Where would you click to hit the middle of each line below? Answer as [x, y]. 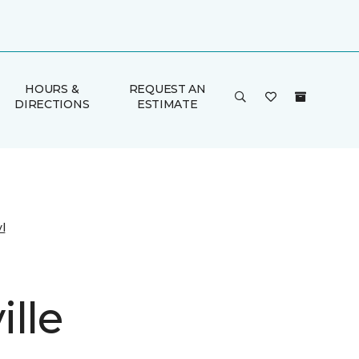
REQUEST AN [167, 89]
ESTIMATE [167, 104]
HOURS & [52, 89]
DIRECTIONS [52, 104]
